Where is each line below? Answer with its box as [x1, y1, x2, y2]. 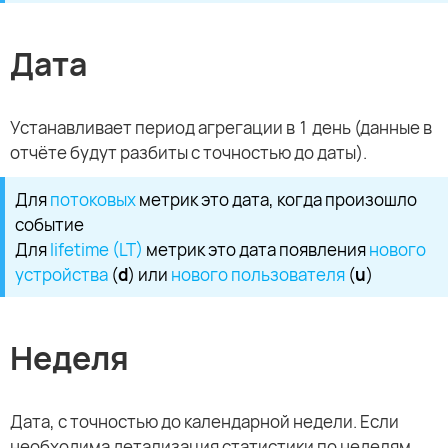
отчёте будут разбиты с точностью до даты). [10, 141, 367, 165]
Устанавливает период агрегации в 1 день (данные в [10, 116, 432, 140]
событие [15, 213, 84, 237]
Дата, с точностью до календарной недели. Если [10, 409, 399, 433]
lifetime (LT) [50, 238, 143, 262]
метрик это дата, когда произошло [136, 188, 417, 212]
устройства [15, 263, 108, 287]
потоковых [50, 188, 136, 212]
